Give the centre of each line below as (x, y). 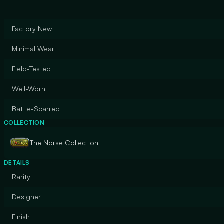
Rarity (21, 177)
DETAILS (17, 163)
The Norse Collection (64, 143)
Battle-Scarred (36, 109)
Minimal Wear (33, 49)
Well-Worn (29, 89)
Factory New (32, 29)
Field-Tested (31, 69)
